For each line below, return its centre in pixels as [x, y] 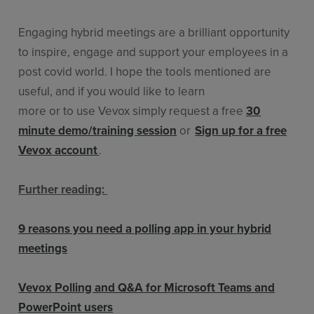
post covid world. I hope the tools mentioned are [145, 71]
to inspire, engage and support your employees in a [153, 52]
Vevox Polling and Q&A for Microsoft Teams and [147, 287]
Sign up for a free [241, 130]
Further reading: [63, 189]
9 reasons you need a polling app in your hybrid [145, 228]
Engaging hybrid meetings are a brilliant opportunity [154, 32]
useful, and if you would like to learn [112, 91]
